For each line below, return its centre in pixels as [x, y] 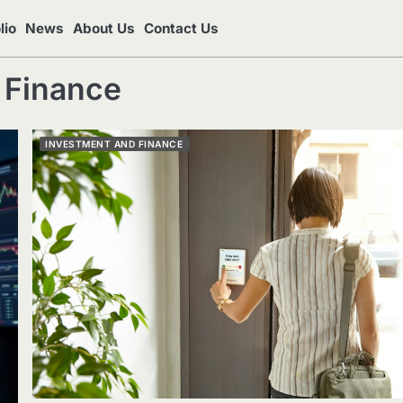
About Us [104, 28]
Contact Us [181, 28]
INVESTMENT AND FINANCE [114, 144]
